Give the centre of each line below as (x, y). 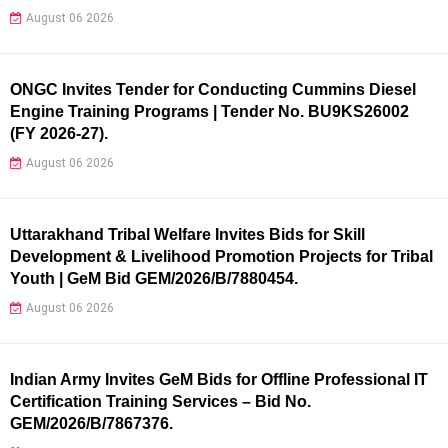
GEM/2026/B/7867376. (91, 423)
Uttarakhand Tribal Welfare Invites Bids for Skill (187, 234)
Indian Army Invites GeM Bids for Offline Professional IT (219, 379)
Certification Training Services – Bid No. (160, 401)
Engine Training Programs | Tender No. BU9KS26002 (209, 111)
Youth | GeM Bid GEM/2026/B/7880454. (154, 278)
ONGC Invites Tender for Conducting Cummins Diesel (213, 89)
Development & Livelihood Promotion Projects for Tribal (221, 256)
